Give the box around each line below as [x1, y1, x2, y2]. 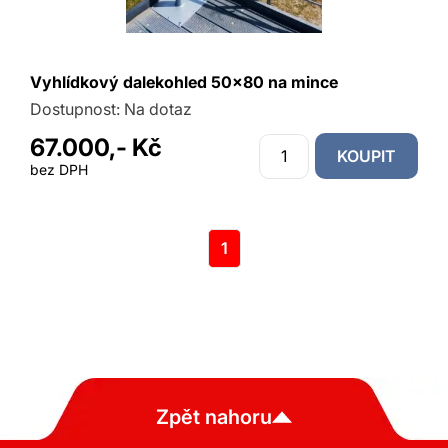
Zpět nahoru [156, 405, 272, 429]
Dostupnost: [30, 99, 124, 119]
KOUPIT [337, 146, 396, 166]
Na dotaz [124, 99, 192, 119]
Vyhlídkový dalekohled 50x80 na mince [30, 72, 338, 92]
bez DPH [30, 161, 88, 178]
